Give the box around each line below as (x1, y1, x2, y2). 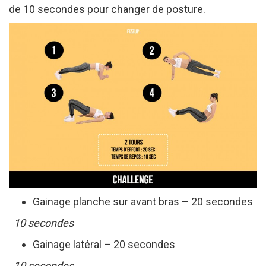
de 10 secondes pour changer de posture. (9, 2, 205, 15)
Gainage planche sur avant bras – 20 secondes (33, 195, 253, 208)
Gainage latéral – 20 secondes (33, 237, 175, 251)
